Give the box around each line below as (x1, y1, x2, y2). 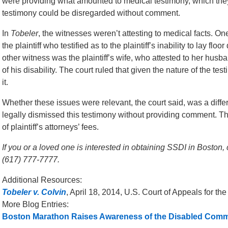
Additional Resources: (2, 176, 82, 184)
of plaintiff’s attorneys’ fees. (2, 123, 99, 131)
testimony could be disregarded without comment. (2, 9, 180, 17)
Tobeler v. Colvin (2, 188, 66, 196)
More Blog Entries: (2, 200, 69, 209)
